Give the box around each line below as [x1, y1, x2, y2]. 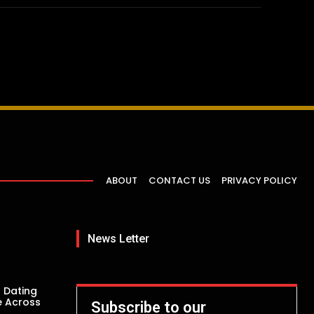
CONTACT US [149, 173, 210, 187]
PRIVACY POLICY [221, 173, 297, 187]
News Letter [88, 232, 150, 246]
